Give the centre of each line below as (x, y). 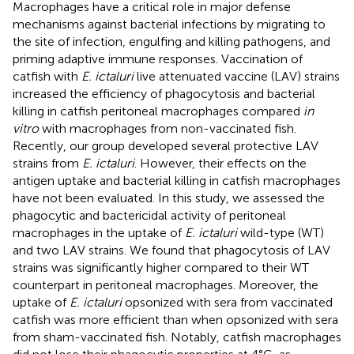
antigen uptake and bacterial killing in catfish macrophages (177, 180)
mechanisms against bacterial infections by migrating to (169, 24)
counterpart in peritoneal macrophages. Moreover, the (166, 284)
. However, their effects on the (220, 163)
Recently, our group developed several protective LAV (166, 145)
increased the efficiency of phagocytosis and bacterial (164, 93)
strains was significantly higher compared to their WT (161, 267)
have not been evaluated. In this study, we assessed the (169, 198)
